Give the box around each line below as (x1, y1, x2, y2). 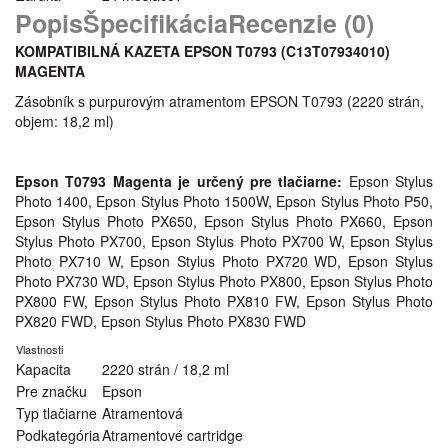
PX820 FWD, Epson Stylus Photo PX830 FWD (15, 311, 306, 331)
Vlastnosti (16, 341, 63, 357)
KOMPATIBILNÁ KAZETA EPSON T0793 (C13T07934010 (15, 41, 385, 61)
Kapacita (16, 359, 71, 379)
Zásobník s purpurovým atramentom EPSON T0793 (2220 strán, (15, 91, 424, 111)
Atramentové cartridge (102, 425, 243, 445)
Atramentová (102, 403, 183, 423)
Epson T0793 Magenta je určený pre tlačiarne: (15, 171, 349, 191)
